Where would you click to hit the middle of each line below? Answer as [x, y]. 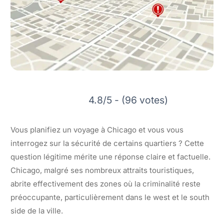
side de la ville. [37, 210]
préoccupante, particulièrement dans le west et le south [110, 197]
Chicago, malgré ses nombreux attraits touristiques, [102, 170]
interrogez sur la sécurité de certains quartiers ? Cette [107, 143]
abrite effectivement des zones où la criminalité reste [105, 183]
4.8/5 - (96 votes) [128, 100]
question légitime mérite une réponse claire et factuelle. [110, 156]
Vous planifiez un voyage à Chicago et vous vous [97, 129]
